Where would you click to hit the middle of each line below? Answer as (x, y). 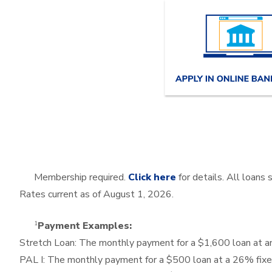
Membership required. (81, 178)
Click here (152, 178)
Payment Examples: (85, 226)
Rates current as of (61, 195)
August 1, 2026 (138, 195)
